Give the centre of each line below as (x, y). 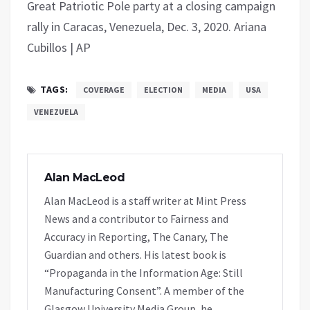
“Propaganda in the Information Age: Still (144, 272)
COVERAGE (103, 89)
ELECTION (163, 89)
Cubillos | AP (59, 47)
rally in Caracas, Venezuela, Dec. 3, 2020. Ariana (147, 26)
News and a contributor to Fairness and (136, 218)
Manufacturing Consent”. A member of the (144, 290)
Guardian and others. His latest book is (135, 254)
